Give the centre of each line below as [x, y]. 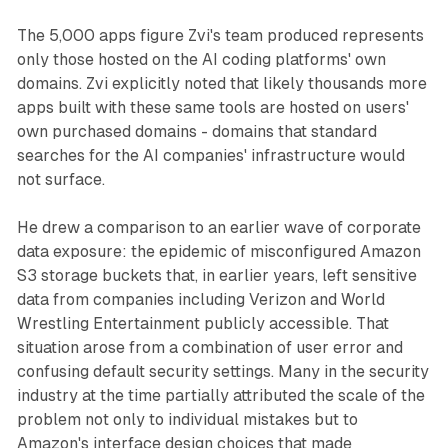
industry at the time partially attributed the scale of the [220, 396]
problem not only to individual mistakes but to [187, 420]
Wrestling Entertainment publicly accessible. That [202, 324]
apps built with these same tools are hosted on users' [212, 108]
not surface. [60, 180]
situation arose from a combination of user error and [209, 348]
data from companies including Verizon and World [200, 300]
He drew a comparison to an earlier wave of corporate [218, 228]
